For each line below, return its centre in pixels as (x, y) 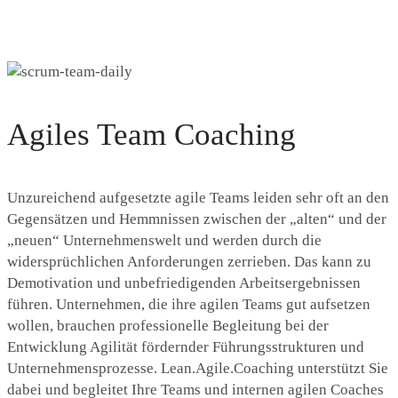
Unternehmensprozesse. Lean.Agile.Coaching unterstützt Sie (198, 368)
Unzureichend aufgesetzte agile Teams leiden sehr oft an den (198, 198)
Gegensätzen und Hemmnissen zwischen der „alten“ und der (197, 219)
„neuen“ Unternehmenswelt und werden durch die (164, 240)
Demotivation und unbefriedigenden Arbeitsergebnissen (184, 283)
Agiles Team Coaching (151, 135)
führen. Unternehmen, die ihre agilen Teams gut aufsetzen (189, 304)
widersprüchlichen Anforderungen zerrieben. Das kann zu (189, 262)
